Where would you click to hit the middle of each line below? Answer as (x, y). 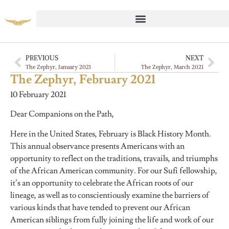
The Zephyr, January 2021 (58, 67)
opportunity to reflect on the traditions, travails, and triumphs (114, 158)
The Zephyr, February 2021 (83, 79)
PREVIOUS (42, 58)
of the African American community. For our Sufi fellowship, (114, 170)
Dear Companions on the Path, (62, 114)
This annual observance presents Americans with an (97, 146)
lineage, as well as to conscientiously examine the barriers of (110, 195)
